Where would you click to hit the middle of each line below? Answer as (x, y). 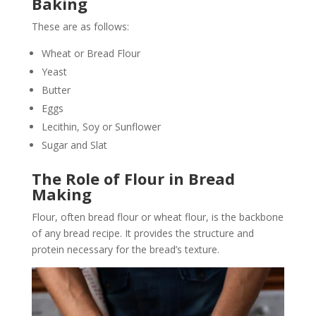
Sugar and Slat (74, 145)
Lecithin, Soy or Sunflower (101, 126)
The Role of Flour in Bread (133, 178)
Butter (56, 90)
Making (61, 194)
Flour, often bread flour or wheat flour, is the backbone (157, 217)
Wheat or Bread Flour (91, 53)
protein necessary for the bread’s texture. (125, 249)
